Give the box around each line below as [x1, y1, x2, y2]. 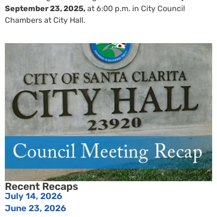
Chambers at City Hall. [5, 15, 85, 25]
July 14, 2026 [5, 191, 62, 202]
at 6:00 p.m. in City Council [85, 4, 185, 14]
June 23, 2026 [5, 203, 66, 214]
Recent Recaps [5, 180, 78, 193]
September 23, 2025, [5, 4, 85, 14]
